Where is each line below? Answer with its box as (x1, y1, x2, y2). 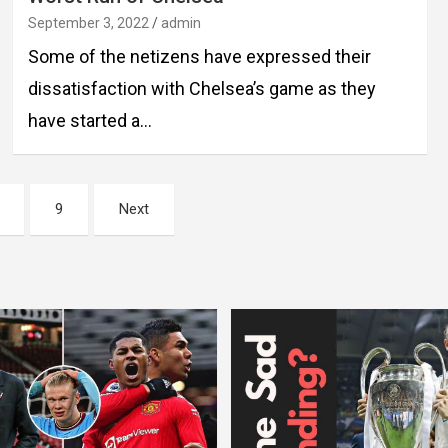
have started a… (27, 109, 152, 131)
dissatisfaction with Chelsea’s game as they (27, 77, 376, 99)
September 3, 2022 (27, 14, 149, 31)
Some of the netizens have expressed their (27, 45, 371, 67)
